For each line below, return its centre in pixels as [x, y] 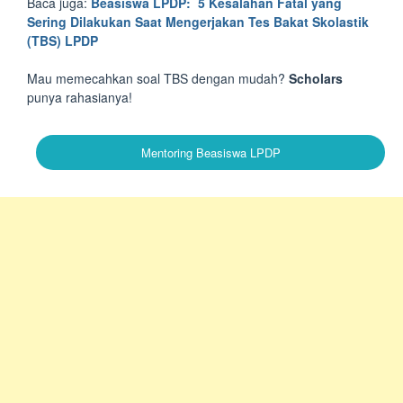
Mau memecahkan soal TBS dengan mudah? [156, 78]
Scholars [314, 78]
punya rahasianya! [80, 97]
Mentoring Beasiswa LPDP [210, 152]
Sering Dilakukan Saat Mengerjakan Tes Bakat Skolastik [198, 22]
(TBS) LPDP [63, 40]
